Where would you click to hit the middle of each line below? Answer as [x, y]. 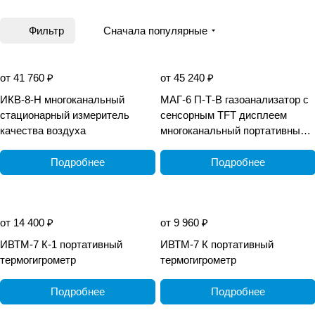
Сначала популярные [155, 30]
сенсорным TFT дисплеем [224, 115]
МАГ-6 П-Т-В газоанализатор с [234, 99]
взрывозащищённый [210, 146]
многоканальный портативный [233, 130]
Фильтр [46, 30]
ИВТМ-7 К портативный [217, 244]
